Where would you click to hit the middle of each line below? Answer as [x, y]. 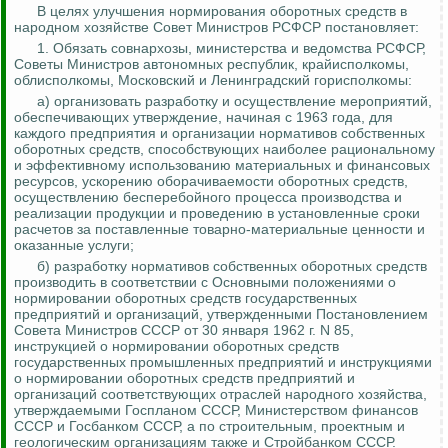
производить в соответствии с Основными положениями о [205, 282]
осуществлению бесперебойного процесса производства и [208, 197]
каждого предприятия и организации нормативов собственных [219, 133]
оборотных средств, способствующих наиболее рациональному [224, 149]
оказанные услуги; [74, 245]
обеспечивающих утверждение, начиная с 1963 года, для [203, 117]
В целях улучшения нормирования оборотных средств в [222, 11]
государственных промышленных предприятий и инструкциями [223, 362]
